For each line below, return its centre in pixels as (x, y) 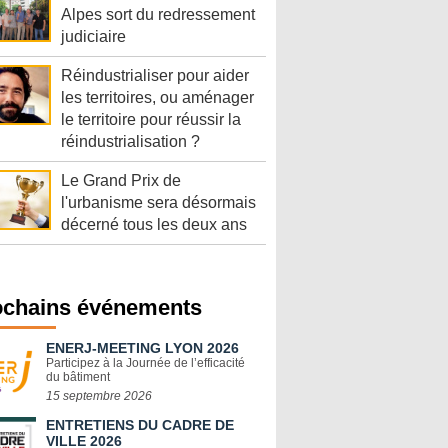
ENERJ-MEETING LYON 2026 (142, 347)
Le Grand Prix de (121, 180)
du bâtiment (78, 376)
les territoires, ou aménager (157, 97)
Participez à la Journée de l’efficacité (145, 362)
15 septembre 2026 (99, 395)
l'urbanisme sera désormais (158, 202)
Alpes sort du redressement (158, 14)
